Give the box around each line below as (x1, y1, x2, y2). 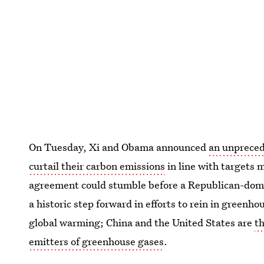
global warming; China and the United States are (29, 216, 255, 230)
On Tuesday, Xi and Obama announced (29, 140, 209, 154)
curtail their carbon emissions (29, 159, 166, 173)
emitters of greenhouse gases (29, 235, 164, 249)
